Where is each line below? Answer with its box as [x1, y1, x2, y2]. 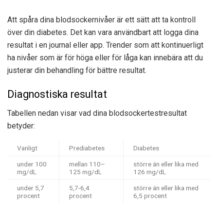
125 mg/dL [69, 168, 102, 176]
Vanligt [17, 144, 37, 152]
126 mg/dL [133, 168, 166, 176]
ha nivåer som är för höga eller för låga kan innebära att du [7, 53, 203, 62]
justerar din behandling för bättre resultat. [7, 65, 146, 75]
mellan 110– [69, 160, 105, 168]
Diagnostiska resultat [7, 88, 107, 101]
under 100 [17, 160, 47, 168]
